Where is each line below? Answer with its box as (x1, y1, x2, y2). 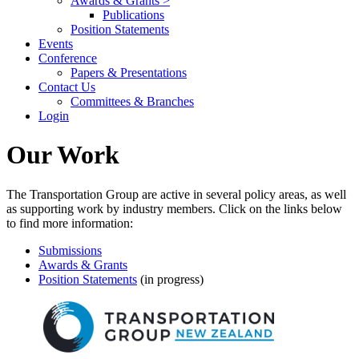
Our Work (6, 140, 119, 170)
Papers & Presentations (71, 66, 187, 79)
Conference (38, 51, 97, 65)
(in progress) (137, 272, 204, 286)
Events (38, 37, 73, 50)
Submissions (38, 243, 102, 257)
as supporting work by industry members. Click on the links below (6, 201, 342, 216)
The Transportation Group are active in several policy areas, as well (6, 187, 346, 201)
